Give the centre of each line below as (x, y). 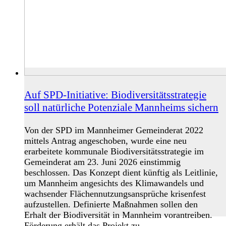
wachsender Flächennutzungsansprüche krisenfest (115, 193)
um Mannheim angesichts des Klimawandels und (114, 183)
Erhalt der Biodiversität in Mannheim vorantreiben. (118, 215)
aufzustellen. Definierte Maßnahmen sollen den (111, 204)
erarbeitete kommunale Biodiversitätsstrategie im (114, 151)
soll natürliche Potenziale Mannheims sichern (121, 108)
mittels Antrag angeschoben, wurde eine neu (105, 140)
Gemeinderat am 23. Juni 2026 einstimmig (102, 162)
